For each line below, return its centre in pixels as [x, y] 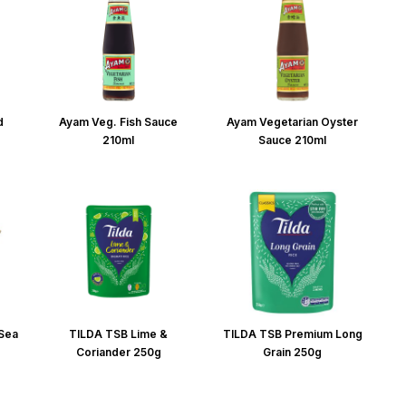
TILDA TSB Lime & [119, 333]
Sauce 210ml [293, 140]
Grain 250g [293, 352]
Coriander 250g [118, 352]
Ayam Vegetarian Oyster [293, 121]
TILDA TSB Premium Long [292, 333]
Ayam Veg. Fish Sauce [119, 121]
